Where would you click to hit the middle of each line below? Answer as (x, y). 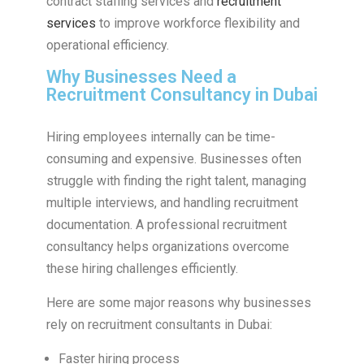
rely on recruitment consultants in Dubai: (159, 325)
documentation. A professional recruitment (166, 225)
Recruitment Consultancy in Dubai (182, 95)
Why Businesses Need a (141, 77)
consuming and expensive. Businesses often (173, 159)
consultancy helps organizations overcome (167, 247)
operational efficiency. (107, 45)
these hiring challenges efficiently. (142, 269)
